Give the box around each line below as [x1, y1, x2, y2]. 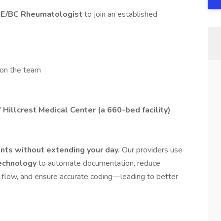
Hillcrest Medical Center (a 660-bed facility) [3, 105, 171, 115]
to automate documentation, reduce [38, 158, 160, 169]
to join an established [84, 9, 157, 20]
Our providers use [122, 145, 183, 155]
